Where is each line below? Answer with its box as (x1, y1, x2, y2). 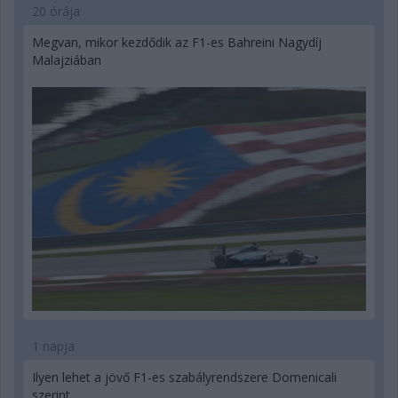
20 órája (32, 2, 80, 20)
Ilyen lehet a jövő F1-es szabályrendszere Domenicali (32, 368, 337, 386)
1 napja (32, 337, 75, 354)
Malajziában (32, 51, 101, 68)
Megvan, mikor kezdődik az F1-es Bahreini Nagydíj (32, 33, 322, 51)
